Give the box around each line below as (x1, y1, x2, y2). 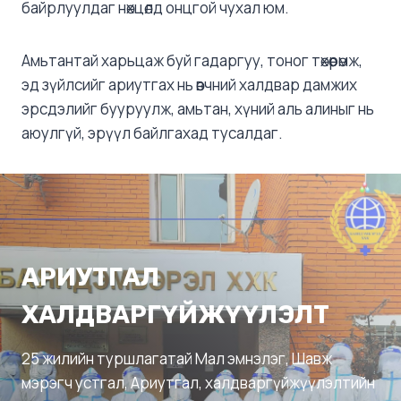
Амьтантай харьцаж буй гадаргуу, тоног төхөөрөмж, (21, 50, 363, 72)
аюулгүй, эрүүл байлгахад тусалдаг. (21, 123, 283, 144)
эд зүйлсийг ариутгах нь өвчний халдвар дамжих (21, 74, 357, 96)
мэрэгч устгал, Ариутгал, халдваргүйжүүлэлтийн (21, 372, 375, 394)
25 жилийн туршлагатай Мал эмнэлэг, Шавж (21, 348, 332, 370)
